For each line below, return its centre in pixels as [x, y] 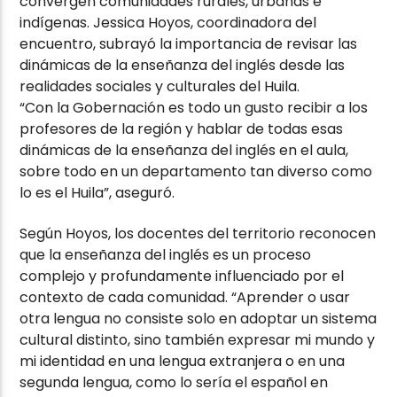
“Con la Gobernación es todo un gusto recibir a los [194, 108]
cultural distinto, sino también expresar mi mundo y [198, 340]
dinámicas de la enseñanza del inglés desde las [183, 66]
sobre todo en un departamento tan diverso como [196, 172]
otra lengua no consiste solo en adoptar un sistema [198, 319]
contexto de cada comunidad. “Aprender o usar [185, 298]
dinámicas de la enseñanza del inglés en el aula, [184, 151]
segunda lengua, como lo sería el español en [174, 383]
